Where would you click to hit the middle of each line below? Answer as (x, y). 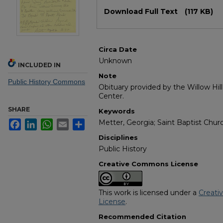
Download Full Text (142, 12)
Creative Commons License (148, 164)
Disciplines (118, 138)
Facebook (37, 123)
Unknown (115, 61)
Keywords (117, 111)
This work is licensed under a (149, 193)
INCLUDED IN (39, 65)
